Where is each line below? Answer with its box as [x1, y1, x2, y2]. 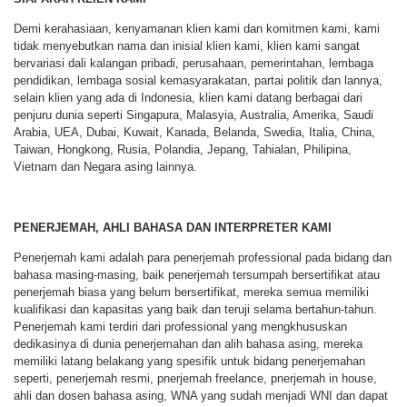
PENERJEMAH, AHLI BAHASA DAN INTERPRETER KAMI [14, 220, 332, 234]
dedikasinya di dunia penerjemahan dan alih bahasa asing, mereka [14, 337, 362, 352]
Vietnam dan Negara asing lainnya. [14, 160, 197, 174]
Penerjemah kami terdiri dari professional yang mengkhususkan [14, 320, 347, 334]
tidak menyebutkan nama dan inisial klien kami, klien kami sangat [14, 39, 360, 54]
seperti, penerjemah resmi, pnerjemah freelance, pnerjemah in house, [14, 372, 377, 386]
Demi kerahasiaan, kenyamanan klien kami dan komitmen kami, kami [14, 22, 380, 36]
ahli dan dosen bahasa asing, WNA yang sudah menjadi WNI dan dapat [14, 389, 388, 403]
